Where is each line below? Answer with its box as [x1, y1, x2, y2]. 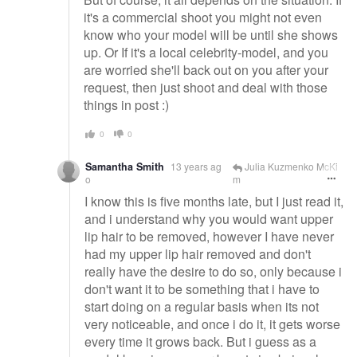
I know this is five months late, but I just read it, [84, 192, 343, 211]
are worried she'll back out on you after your [84, 60, 328, 79]
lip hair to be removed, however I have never [84, 227, 334, 246]
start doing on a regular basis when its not [84, 297, 319, 316]
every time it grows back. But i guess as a [84, 332, 316, 351]
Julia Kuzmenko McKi [241, 159, 338, 174]
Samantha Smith [85, 159, 164, 175]
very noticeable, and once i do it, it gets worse [84, 315, 340, 334]
